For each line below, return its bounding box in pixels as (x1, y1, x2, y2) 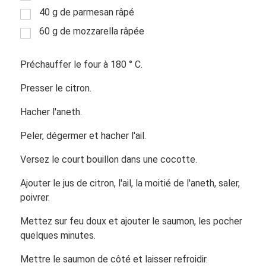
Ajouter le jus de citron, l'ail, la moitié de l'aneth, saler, (20, 177, 240, 189)
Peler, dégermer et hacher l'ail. (20, 129, 146, 141)
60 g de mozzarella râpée (39, 25, 144, 37)
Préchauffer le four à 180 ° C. (20, 58, 142, 70)
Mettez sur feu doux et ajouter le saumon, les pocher (20, 215, 242, 227)
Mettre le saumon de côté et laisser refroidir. (20, 253, 208, 265)
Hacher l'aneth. (20, 106, 82, 118)
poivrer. (20, 191, 50, 203)
